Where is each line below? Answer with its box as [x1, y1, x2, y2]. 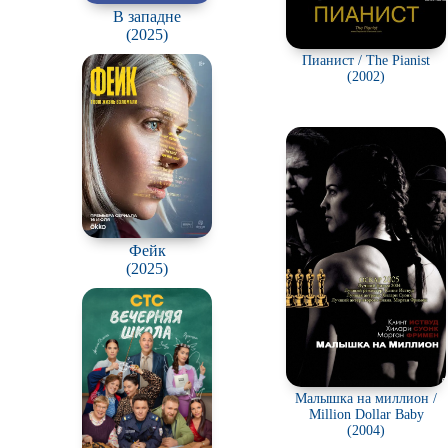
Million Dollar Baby [308, 407, 424, 422]
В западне [113, 8, 181, 25]
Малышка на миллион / [295, 391, 437, 406]
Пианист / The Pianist [302, 53, 430, 68]
